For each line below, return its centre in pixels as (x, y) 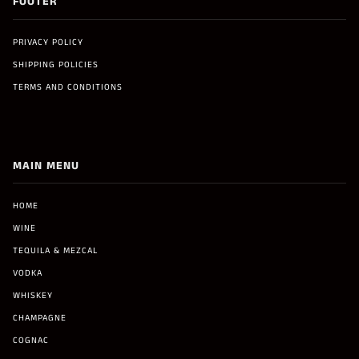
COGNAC (31, 341)
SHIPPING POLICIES (56, 65)
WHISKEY (33, 296)
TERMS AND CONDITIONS (68, 87)
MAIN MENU (46, 165)
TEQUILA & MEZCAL (55, 251)
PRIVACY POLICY (48, 42)
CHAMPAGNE (40, 319)
